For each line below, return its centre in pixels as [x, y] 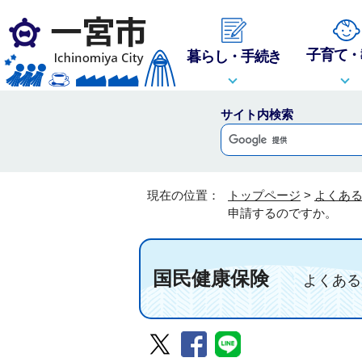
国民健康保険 [221, 278]
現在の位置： [185, 195]
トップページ [264, 195]
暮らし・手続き [234, 56]
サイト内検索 [257, 114]
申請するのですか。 [282, 213]
